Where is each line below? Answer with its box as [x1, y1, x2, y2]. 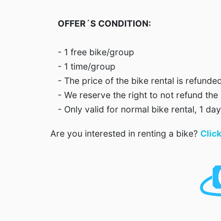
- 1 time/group [58, 61, 115, 72]
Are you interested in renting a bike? [50, 128, 200, 139]
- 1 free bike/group [58, 47, 134, 57]
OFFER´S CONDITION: [58, 18, 151, 29]
